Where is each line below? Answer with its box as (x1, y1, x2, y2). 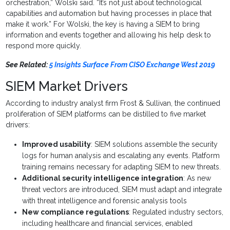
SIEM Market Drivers (6, 79, 128, 94)
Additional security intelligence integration (22, 174, 184, 183)
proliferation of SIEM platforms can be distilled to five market (6, 110, 206, 119)
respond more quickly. (6, 42, 82, 50)
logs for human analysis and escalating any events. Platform (22, 151, 220, 160)
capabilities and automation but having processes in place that (6, 9, 212, 18)
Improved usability (22, 140, 91, 149)
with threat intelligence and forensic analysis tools (22, 197, 187, 205)
